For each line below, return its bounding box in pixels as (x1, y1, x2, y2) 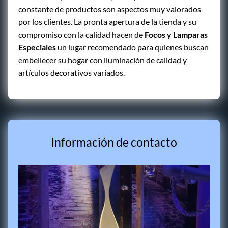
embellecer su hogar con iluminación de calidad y (18, 54, 187, 65)
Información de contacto (51, 134, 177, 149)
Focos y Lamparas (145, 29, 208, 39)
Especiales (18, 42, 56, 52)
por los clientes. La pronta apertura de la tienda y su (18, 16, 196, 26)
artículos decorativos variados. (18, 67, 125, 77)
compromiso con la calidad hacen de (18, 29, 145, 39)
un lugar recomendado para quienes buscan (56, 42, 209, 52)
